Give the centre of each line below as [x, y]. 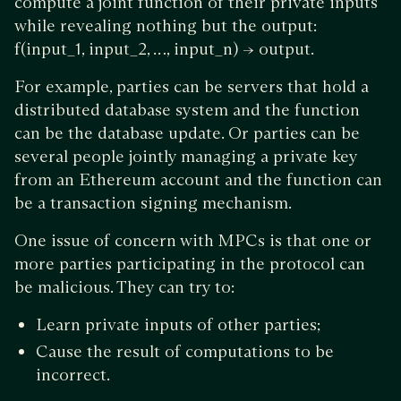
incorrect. [73, 374]
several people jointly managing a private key [186, 156]
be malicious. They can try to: [124, 286]
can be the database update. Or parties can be [187, 132]
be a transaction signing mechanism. [155, 202]
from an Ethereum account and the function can [198, 179]
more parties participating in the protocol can [190, 263]
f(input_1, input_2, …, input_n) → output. [164, 48]
